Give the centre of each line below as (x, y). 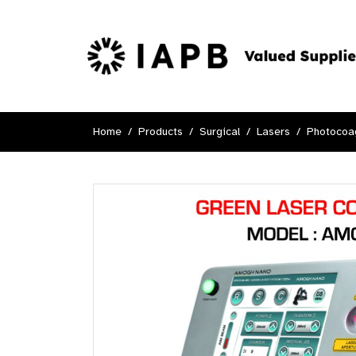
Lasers (273, 132)
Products (161, 132)
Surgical (220, 132)
